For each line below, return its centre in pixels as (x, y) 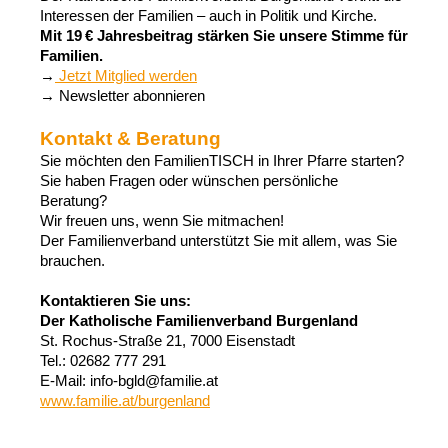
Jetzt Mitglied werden (126, 76)
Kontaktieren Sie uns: (115, 301)
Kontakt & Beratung (130, 139)
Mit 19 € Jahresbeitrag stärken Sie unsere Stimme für (224, 36)
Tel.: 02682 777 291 (103, 361)
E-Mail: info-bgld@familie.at (129, 381)
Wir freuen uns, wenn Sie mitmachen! (162, 221)
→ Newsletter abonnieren (122, 96)
